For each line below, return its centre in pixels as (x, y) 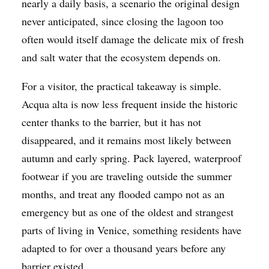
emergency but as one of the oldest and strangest (128, 212)
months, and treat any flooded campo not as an (123, 194)
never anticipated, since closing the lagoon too (122, 21)
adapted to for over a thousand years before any (124, 248)
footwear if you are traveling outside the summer (127, 176)
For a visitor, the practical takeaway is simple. (122, 86)
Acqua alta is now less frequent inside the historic (130, 104)
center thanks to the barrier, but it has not (111, 122)
